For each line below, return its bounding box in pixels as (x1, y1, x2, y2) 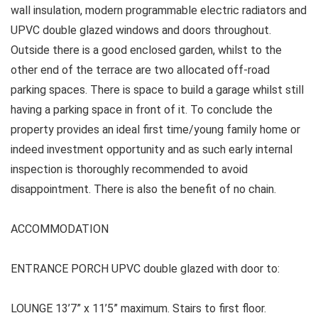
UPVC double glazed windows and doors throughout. (11, 23, 271, 38)
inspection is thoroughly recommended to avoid (11, 163, 248, 177)
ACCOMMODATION (11, 222, 109, 236)
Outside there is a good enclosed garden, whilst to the (11, 43, 282, 57)
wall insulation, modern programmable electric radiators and (11, 4, 307, 18)
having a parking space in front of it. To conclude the (11, 103, 273, 117)
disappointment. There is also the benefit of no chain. (11, 182, 276, 197)
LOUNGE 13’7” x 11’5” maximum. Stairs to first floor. (11, 302, 266, 316)
